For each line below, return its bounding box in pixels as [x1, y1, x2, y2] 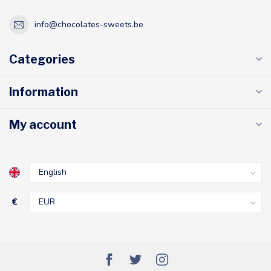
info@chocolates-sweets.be [34, 19, 143, 31]
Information [9, 84, 78, 99]
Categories [9, 51, 75, 67]
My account [9, 117, 77, 132]
